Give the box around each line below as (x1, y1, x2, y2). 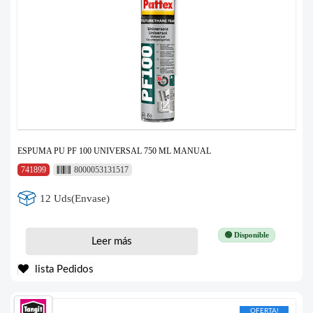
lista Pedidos (32, 264, 94, 275)
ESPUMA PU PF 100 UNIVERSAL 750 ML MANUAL (17, 146, 211, 156)
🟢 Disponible (224, 231, 269, 240)
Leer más (91, 236, 132, 247)
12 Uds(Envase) (40, 192, 110, 204)
